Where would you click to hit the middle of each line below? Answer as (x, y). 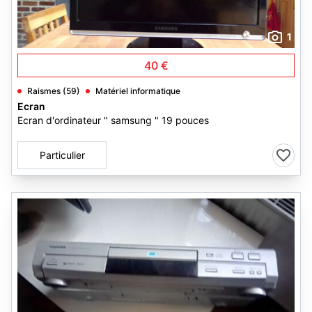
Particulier (62, 155)
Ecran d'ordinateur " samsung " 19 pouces (113, 120)
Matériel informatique (138, 91)
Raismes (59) (54, 91)
